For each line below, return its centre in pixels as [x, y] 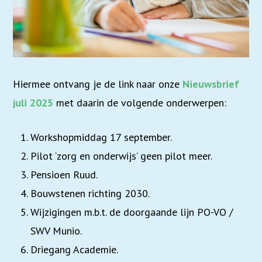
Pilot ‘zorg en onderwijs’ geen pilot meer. [122, 156]
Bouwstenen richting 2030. [90, 193]
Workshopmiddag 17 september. [101, 137]
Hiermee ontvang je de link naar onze [98, 84]
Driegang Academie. [75, 249]
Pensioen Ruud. [64, 174]
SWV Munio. [56, 230]
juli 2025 [33, 102]
